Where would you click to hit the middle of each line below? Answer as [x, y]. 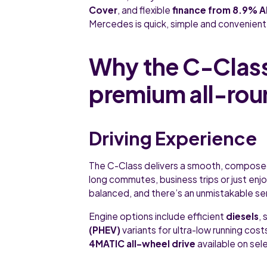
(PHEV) [105, 229]
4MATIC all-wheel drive [142, 243]
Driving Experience [173, 138]
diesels [243, 216]
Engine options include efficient [158, 216]
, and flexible [145, 10]
